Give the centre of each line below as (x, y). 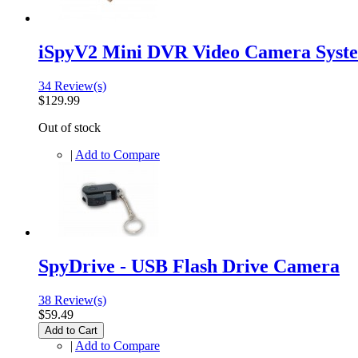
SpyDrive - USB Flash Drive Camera (189, 266)
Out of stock (70, 127)
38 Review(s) (72, 300)
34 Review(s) (72, 86)
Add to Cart (71, 330)
